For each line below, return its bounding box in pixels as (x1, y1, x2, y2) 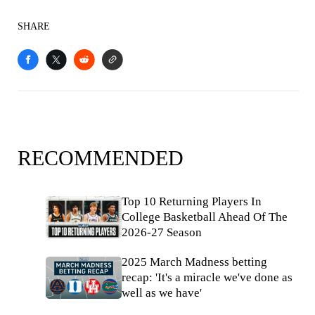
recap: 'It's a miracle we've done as (122, 271, 292, 284)
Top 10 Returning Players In (122, 195, 262, 208)
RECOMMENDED (18, 146, 184, 169)
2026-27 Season (122, 226, 202, 239)
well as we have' (122, 286, 202, 300)
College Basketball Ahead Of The (122, 210, 288, 224)
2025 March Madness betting (122, 255, 267, 269)
